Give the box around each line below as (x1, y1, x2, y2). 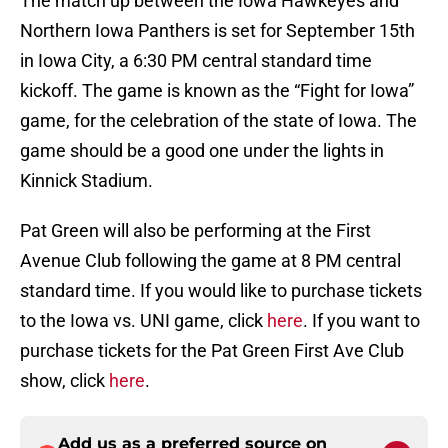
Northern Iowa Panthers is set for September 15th (20, 20, 415, 42)
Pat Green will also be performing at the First (20, 220, 371, 242)
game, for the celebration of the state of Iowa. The (20, 110, 417, 132)
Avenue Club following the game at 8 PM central (20, 250, 401, 272)
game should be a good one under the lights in (20, 140, 384, 162)
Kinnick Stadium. (20, 170, 153, 192)
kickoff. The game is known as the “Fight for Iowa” (20, 80, 414, 102)
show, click (20, 370, 109, 392)
